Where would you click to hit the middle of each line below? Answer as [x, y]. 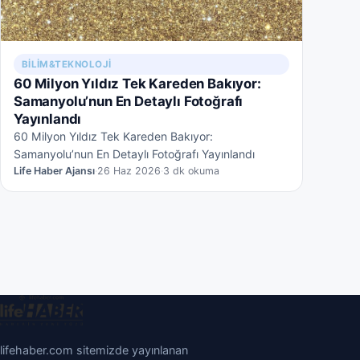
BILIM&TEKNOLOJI [66, 65]
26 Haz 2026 [129, 171]
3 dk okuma [191, 171]
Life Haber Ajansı [54, 171]
